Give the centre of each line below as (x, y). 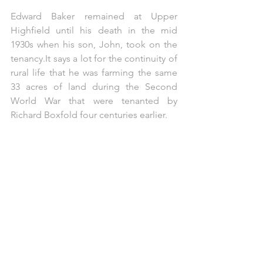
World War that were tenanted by (94, 100)
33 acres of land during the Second (94, 86)
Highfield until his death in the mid (94, 30)
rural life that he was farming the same (94, 72)
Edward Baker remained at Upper (94, 16)
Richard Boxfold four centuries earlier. (90, 114)
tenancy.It (31, 58)
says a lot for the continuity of (114, 58)
